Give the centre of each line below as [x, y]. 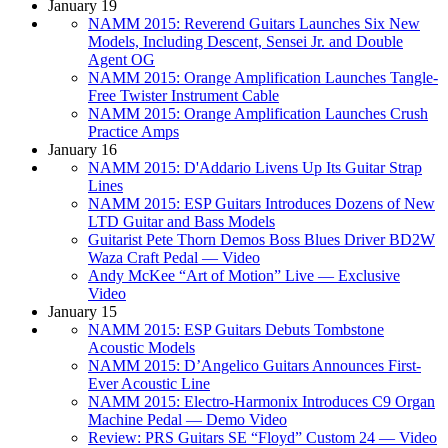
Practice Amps [133, 131]
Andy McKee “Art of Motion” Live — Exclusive [244, 275]
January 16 [82, 149]
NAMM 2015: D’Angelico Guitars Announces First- [254, 365]
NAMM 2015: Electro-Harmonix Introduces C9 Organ [261, 401]
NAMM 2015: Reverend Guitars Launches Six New [254, 23]
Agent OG [121, 59]
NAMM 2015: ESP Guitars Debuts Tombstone [236, 329]
